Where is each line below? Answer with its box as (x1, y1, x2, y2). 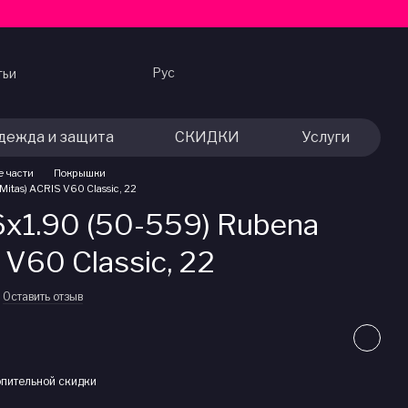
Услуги (301, 128, 351, 146)
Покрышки (54, 167, 106, 179)
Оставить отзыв (3, 290, 83, 303)
